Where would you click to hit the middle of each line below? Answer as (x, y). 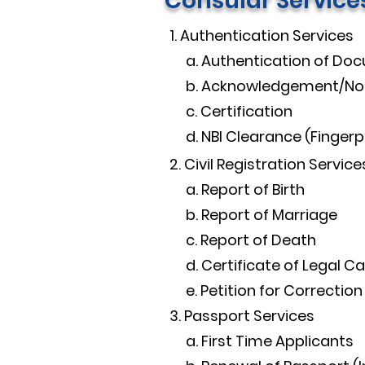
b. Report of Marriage (253, 215)
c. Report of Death (243, 240)
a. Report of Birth (237, 189)
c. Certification (231, 111)
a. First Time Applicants (262, 341)
